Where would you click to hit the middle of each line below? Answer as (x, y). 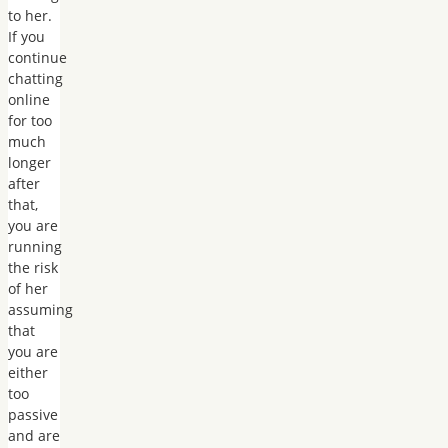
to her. (30, 15)
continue (37, 57)
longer (29, 162)
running (35, 246)
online (29, 99)
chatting (35, 78)
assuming (40, 309)
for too (30, 120)
